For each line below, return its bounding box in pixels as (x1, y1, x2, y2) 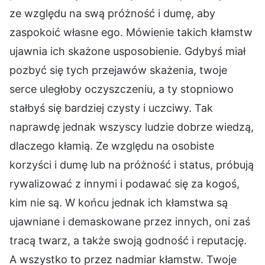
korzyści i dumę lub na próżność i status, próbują (9, 158, 254, 171)
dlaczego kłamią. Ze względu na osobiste (9, 139, 214, 152)
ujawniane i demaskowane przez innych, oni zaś (9, 215, 250, 228)
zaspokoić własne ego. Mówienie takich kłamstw (9, 25, 253, 38)
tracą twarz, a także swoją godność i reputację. (9, 234, 247, 247)
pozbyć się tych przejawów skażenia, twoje (9, 63, 227, 76)
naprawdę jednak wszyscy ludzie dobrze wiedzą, (9, 120, 254, 133)
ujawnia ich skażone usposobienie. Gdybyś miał (9, 44, 245, 57)
